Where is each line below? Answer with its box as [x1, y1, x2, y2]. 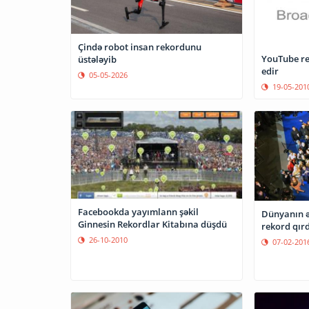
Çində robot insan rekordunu [78, 40, 201, 53]
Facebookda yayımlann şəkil [78, 205, 199, 218]
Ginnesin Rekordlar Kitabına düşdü [78, 217, 227, 230]
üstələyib [78, 52, 117, 66]
